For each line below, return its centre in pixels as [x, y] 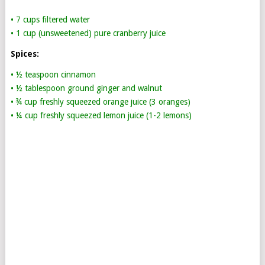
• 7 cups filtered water [50, 20]
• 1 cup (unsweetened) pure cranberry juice [88, 33]
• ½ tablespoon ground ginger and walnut [86, 88]
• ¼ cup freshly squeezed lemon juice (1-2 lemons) [101, 115]
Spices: [25, 54]
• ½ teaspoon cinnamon [53, 75]
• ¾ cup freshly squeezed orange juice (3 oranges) [100, 102]
